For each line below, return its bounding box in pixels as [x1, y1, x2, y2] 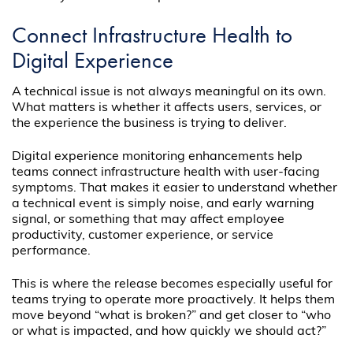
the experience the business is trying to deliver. [12, 117, 288, 131]
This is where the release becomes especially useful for [12, 278, 333, 292]
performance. [12, 245, 91, 258]
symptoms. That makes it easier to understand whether [12, 182, 338, 195]
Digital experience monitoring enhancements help [12, 150, 303, 164]
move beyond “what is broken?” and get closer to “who [12, 310, 332, 323]
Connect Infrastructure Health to [12, 20, 293, 50]
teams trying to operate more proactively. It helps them [12, 294, 336, 307]
